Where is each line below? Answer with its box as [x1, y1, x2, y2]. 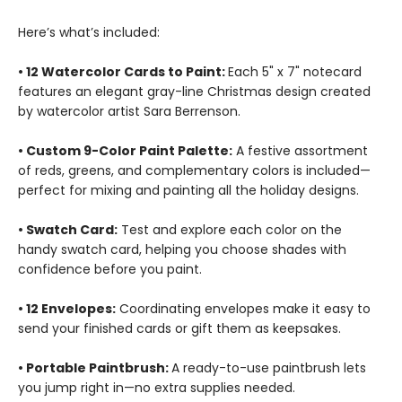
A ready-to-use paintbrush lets [171, 359, 366, 377]
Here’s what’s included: [18, 23, 160, 41]
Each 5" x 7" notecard [228, 63, 362, 81]
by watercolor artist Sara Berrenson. [18, 102, 240, 120]
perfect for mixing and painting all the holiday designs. [18, 181, 359, 199]
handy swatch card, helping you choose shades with [18, 240, 346, 258]
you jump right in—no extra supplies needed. [18, 379, 295, 397]
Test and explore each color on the [118, 221, 342, 239]
